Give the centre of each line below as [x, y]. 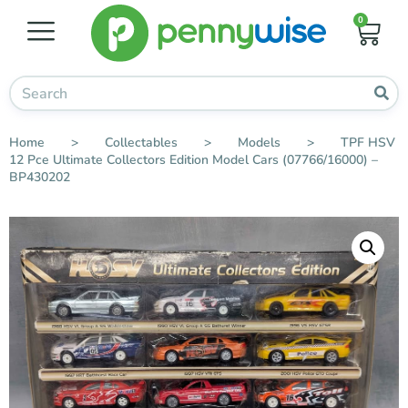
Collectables [141, 143]
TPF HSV [368, 143]
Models [259, 143]
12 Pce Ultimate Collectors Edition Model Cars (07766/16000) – [194, 160]
